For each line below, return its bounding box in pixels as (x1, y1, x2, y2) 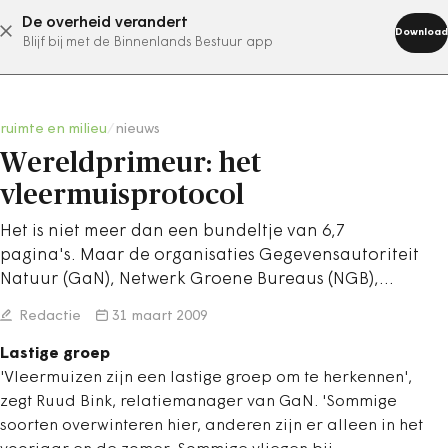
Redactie (16, 309, 81, 324)
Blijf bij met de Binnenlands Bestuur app (22, 36, 273, 49)
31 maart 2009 (112, 309, 208, 324)
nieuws (115, 122, 160, 137)
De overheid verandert (22, 15, 188, 31)
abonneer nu (149, 23, 249, 39)
